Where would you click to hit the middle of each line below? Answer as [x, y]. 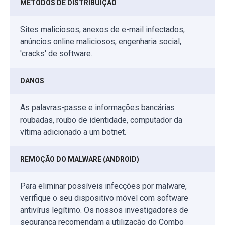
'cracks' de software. [56, 54]
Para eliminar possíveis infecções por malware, [103, 186]
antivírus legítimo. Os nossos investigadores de [104, 210]
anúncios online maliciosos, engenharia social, [101, 42]
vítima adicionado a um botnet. [73, 132]
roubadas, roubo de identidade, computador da [101, 120]
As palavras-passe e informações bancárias [97, 108]
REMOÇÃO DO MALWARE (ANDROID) [80, 159]
